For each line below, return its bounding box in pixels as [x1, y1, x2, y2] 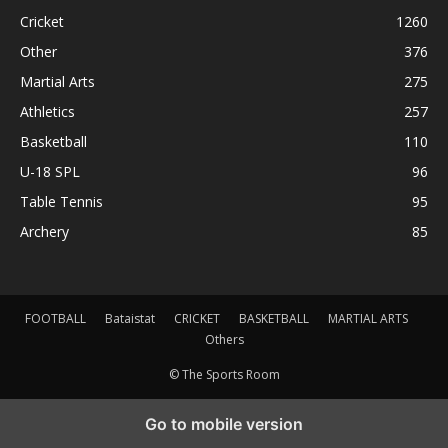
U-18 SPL [20, 161, 80, 181]
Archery [20, 221, 69, 241]
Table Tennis [20, 191, 103, 211]
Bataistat [104, 309, 155, 327]
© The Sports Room [168, 365, 280, 383]
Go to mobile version [145, 413, 303, 434]
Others [204, 330, 244, 348]
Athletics [20, 101, 75, 121]
